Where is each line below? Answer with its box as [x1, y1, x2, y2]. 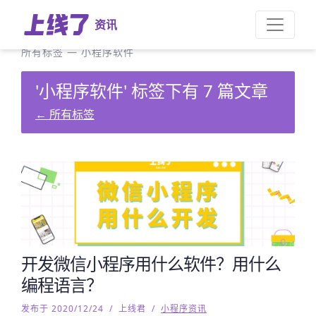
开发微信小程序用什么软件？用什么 [21, 252, 281, 275]
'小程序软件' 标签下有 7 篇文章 [35, 79, 268, 102]
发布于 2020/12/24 [21, 303, 104, 315]
